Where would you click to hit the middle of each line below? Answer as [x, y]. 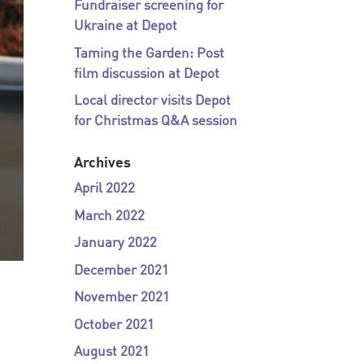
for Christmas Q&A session [155, 121]
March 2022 [109, 216]
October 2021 [114, 325]
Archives [102, 163]
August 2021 [111, 352]
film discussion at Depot [146, 74]
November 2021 [121, 298]
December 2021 [121, 271]
